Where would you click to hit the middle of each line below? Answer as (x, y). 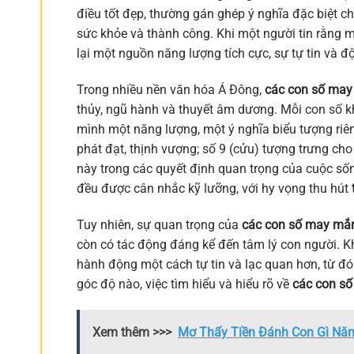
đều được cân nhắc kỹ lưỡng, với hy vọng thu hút (214, 188)
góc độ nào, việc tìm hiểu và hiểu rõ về (185, 284)
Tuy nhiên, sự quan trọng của (159, 224)
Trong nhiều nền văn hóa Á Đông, (171, 89)
